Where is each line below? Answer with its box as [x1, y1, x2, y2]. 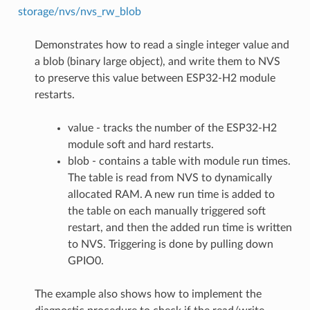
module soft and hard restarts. [67, 138, 214, 150]
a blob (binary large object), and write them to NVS [34, 55, 280, 67]
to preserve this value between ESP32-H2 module [34, 72, 275, 84]
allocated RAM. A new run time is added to [67, 188, 275, 200]
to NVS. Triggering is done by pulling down [67, 238, 273, 250]
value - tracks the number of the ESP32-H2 [67, 122, 277, 134]
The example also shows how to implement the [34, 288, 262, 300]
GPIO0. [67, 255, 104, 266]
